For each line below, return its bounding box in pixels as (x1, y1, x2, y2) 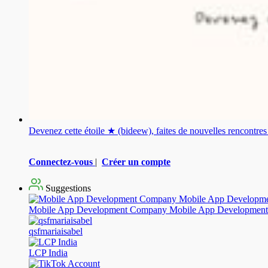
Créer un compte (102, 156, 170, 167)
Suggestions (43, 182, 91, 193)
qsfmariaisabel (29, 226, 83, 236)
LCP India (29, 247, 68, 258)
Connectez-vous (29, 156, 93, 167)
